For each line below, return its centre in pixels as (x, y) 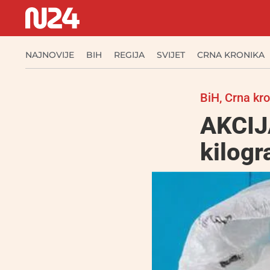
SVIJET (171, 55)
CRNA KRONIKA (231, 55)
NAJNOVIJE (50, 55)
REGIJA (129, 55)
